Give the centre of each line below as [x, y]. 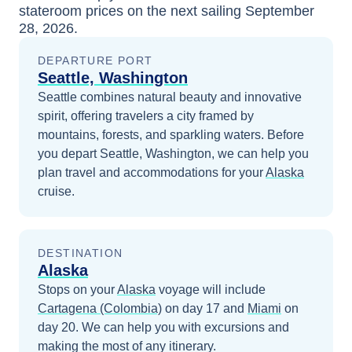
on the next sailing [184, 11]
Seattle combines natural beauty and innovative [170, 97]
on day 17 [191, 309]
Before [286, 135]
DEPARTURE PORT [95, 61]
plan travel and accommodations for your [150, 173]
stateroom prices [71, 11]
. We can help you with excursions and [182, 328]
